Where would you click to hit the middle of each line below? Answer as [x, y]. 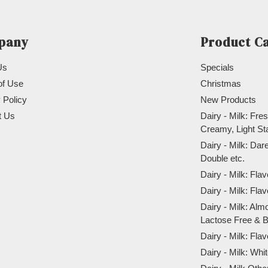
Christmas [221, 83]
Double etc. [223, 158]
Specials [217, 67]
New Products [228, 100]
